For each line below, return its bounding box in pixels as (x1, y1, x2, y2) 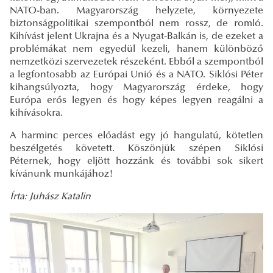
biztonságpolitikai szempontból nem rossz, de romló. (10, 18, 263, 29)
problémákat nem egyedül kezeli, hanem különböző (10, 44, 263, 54)
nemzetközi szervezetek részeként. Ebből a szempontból (10, 57, 263, 67)
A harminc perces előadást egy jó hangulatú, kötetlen (10, 130, 263, 141)
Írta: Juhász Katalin (10, 191, 91, 202)
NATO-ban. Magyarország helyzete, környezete (10, 5, 263, 16)
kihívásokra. (10, 108, 63, 118)
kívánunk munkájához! (10, 169, 113, 179)
